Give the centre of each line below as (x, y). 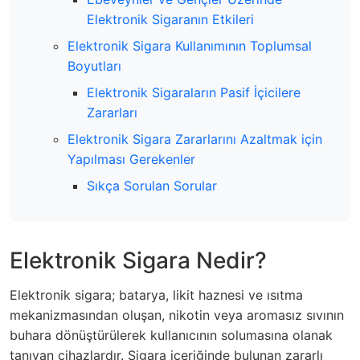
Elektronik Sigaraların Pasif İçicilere (194, 93)
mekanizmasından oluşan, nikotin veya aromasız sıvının (177, 315)
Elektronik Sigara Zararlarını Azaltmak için (195, 139)
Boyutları (94, 66)
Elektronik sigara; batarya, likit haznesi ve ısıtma (156, 295)
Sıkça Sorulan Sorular (152, 186)
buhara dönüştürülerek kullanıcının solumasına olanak (171, 335)
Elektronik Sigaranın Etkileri (170, 20)
